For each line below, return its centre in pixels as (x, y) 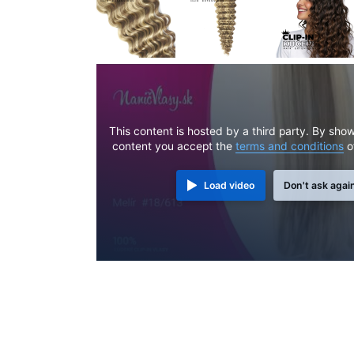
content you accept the (174, 146)
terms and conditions (290, 146)
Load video (230, 185)
